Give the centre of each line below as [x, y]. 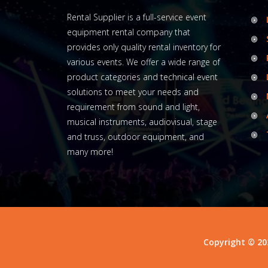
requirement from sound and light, [133, 107]
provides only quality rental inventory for [144, 47]
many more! [90, 152]
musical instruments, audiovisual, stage [142, 122]
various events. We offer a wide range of [144, 62]
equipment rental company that [129, 32]
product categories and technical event [142, 77]
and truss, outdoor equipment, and [135, 137]
